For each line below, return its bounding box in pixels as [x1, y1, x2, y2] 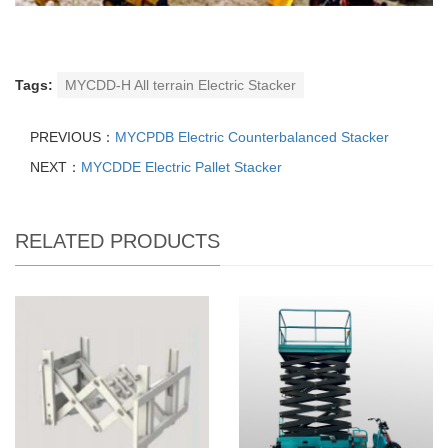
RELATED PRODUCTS [15, 230, 220, 253]
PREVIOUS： [30, 129, 115, 146]
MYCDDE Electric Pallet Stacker [81, 159, 282, 176]
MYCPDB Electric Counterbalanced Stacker [115, 129, 389, 146]
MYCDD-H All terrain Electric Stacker [65, 77, 296, 94]
